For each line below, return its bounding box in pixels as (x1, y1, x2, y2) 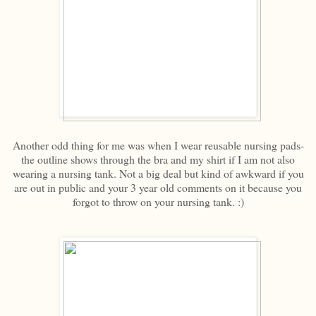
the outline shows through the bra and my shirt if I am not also (21, 151, 295, 166)
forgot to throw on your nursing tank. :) (72, 193, 244, 209)
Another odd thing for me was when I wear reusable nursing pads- (12, 137, 304, 152)
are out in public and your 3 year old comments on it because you (14, 179, 302, 195)
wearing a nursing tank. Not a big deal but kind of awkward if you (12, 165, 304, 181)
